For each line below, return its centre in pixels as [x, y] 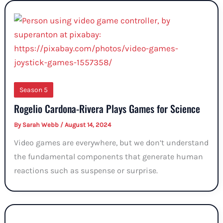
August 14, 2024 [88, 125]
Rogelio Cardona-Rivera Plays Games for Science [107, 109]
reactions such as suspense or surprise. [86, 171]
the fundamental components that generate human [109, 157]
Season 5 [34, 90]
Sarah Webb [42, 125]
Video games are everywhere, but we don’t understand [111, 143]
